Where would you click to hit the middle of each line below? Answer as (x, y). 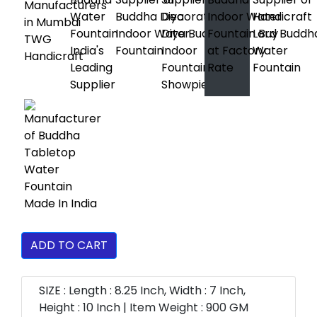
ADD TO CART (69, 245)
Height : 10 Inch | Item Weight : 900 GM (144, 307)
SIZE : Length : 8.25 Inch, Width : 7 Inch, (142, 290)
